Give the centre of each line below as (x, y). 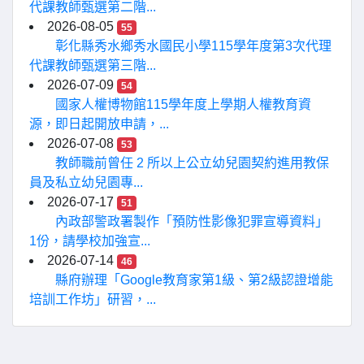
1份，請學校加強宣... (90, 241)
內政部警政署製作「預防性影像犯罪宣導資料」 (192, 221)
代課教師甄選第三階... (93, 65)
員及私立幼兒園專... (86, 182)
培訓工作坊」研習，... (93, 299)
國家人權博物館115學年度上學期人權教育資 (183, 104)
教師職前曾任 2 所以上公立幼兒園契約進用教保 (192, 163)
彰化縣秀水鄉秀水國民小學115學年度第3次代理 (193, 46)
